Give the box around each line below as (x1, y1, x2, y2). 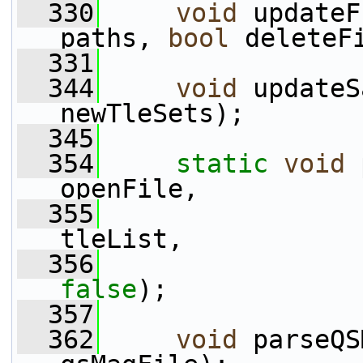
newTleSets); (60, 99, 245, 128)
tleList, (60, 224, 183, 254)
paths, (60, 23, 168, 53)
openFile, (60, 174, 199, 203)
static (176, 149, 268, 178)
